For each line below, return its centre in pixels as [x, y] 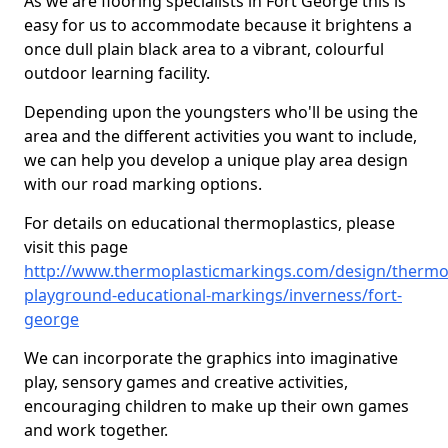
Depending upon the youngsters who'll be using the [221, 112]
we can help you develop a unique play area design [216, 160]
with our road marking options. [143, 184]
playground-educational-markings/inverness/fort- [213, 295]
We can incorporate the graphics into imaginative [211, 358]
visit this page [76, 247]
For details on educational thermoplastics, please [209, 223]
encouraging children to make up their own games [216, 406]
